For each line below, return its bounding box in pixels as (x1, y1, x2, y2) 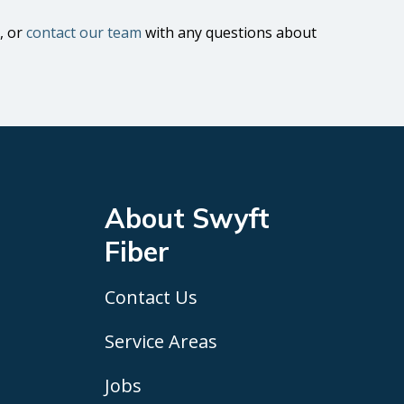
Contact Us (104, 285, 197, 310)
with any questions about (142, 22, 317, 42)
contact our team (26, 22, 142, 42)
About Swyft (104, 200, 270, 235)
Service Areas (104, 329, 217, 354)
